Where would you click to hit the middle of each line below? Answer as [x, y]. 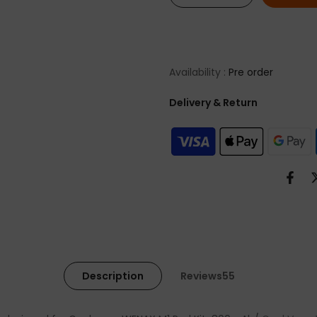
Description [113, 276]
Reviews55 [208, 276]
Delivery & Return [213, 103]
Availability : [199, 72]
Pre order [251, 72]
